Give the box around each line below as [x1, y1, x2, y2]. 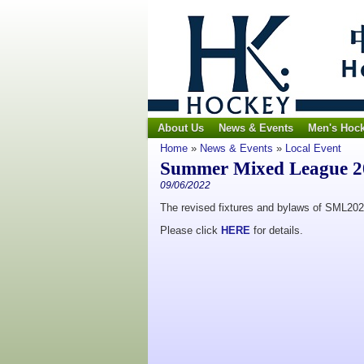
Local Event [285, 142, 341, 154]
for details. [250, 224, 303, 236]
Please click [160, 224, 221, 236]
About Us [158, 122, 204, 134]
